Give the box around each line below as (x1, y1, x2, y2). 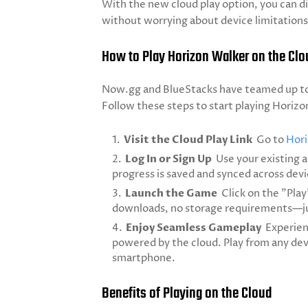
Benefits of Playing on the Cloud (102, 282, 272, 305)
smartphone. (112, 251, 175, 265)
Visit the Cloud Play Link (124, 133, 256, 146)
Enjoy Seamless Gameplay (126, 221, 265, 234)
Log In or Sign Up (125, 152, 216, 166)
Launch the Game (125, 186, 221, 200)
